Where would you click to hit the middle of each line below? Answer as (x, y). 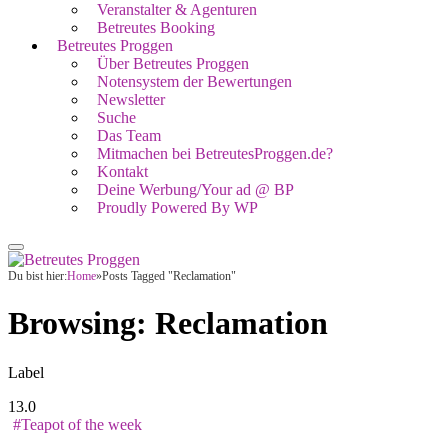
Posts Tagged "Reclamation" (169, 276)
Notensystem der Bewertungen (194, 81)
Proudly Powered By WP (177, 207)
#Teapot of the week (77, 424)
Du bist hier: (37, 276)
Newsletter (131, 99)
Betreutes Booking (156, 27)
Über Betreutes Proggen (173, 63)
